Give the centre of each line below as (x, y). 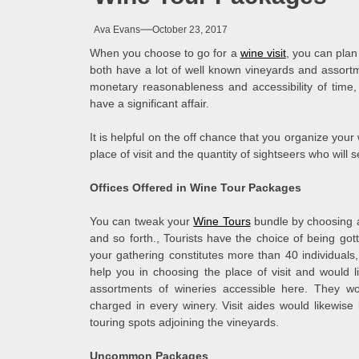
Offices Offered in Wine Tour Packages (196, 188)
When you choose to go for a (165, 53)
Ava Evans (117, 30)
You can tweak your (142, 222)
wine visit (263, 53)
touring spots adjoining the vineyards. (184, 323)
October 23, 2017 (190, 30)
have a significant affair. (149, 104)
